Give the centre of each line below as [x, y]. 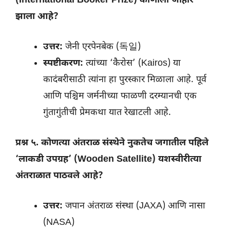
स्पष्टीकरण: [63, 64]
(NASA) [59, 223]
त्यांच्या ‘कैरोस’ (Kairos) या [132, 64]
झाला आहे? [37, 17]
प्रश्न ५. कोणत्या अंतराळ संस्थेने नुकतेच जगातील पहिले [112, 143]
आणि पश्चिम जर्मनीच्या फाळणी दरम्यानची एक [120, 97]
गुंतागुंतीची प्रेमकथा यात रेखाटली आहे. [107, 113]
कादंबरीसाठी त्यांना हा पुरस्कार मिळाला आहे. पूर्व [125, 80]
